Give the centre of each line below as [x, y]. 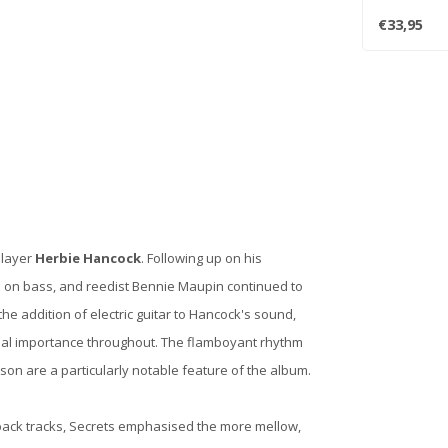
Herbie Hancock [86, 258]
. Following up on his [201, 258]
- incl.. [393, 14]
